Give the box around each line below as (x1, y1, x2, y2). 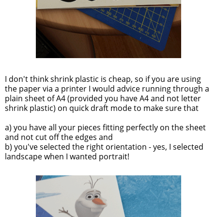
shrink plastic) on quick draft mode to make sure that (5, 103, 199, 114)
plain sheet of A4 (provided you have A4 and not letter (5, 93, 201, 104)
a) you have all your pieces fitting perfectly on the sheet (5, 122, 206, 133)
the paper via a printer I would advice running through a (5, 83, 209, 94)
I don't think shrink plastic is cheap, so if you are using (5, 74, 201, 85)
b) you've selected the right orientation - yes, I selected (5, 141, 203, 153)
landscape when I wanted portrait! (5, 151, 129, 162)
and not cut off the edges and (5, 132, 113, 143)
